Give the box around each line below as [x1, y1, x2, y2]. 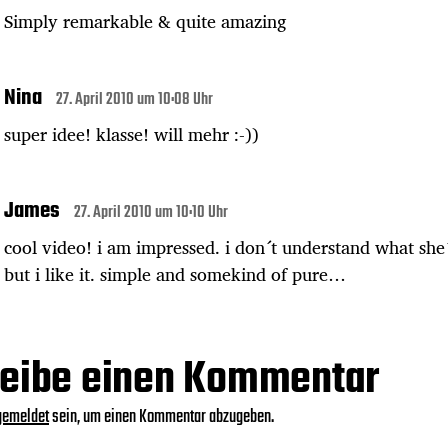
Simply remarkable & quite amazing [4, 5, 286, 36]
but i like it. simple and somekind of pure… [4, 258, 346, 289]
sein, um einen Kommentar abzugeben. [49, 402, 274, 432]
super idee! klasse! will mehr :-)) [4, 118, 259, 149]
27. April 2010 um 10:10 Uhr [74, 199, 228, 226]
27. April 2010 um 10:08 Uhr [56, 86, 213, 113]
